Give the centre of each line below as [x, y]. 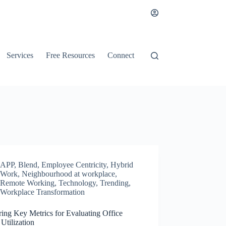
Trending [115, 183]
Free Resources [71, 55]
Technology [77, 183]
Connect [121, 55]
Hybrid [122, 165]
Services [20, 55]
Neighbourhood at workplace [69, 174]
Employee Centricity [74, 165]
